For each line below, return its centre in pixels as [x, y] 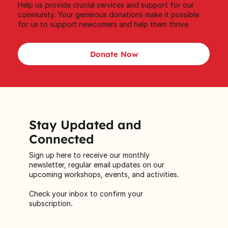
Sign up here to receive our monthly [89, 155]
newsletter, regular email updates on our [96, 164]
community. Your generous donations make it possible [109, 14]
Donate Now [114, 54]
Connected [61, 139]
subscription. [51, 203]
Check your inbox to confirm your [86, 193]
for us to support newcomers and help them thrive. [104, 24]
